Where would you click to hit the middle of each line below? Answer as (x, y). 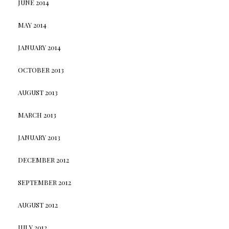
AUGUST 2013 (38, 93)
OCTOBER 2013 (41, 70)
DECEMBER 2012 (43, 160)
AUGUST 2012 (38, 205)
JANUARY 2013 (39, 138)
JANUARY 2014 (39, 48)
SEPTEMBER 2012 (44, 182)
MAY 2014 (32, 25)
